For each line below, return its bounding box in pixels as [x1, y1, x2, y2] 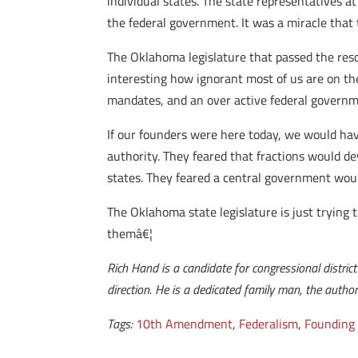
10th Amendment [136, 314, 233, 333]
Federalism [239, 314, 299, 333]
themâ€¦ [107, 224, 153, 243]
